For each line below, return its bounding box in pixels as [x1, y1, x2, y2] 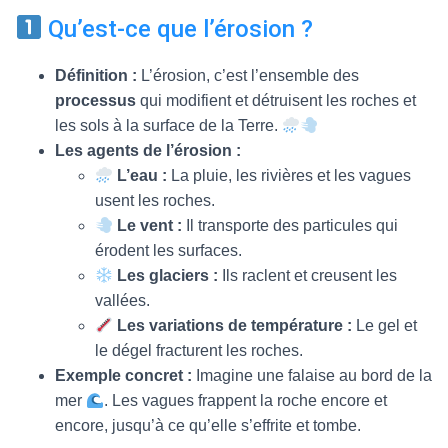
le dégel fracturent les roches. [95, 342, 303, 359]
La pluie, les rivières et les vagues [167, 167, 412, 184]
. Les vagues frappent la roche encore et [104, 392, 388, 409]
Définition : [55, 67, 137, 84]
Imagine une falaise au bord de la [192, 367, 432, 384]
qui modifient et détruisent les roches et [136, 92, 416, 109]
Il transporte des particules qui [182, 217, 399, 234]
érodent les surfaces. [95, 242, 242, 259]
